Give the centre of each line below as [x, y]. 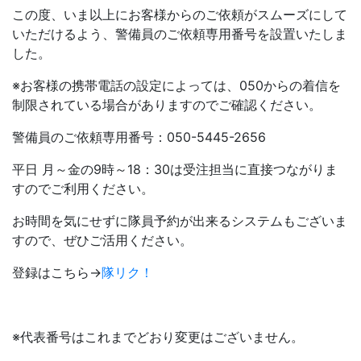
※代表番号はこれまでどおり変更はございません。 [158, 336]
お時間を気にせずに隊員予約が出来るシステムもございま [180, 220]
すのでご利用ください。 [83, 188]
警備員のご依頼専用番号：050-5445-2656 [139, 137]
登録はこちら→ [57, 272]
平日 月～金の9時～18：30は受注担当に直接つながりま [175, 169]
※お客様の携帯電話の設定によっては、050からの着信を [176, 85]
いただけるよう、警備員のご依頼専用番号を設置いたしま [180, 33]
